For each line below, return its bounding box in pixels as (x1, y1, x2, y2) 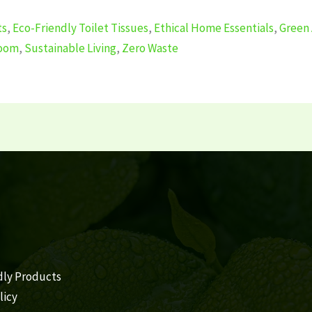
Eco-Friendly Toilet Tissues (13, 19, 148, 36)
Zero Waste (122, 40, 178, 56)
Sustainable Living (24, 40, 116, 56)
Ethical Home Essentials (154, 19, 274, 36)
